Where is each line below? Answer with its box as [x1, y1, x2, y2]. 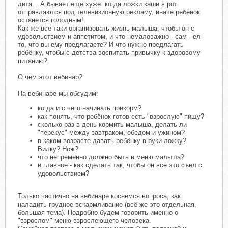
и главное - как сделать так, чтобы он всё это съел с [38, 161, 202, 169]
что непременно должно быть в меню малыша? [38, 153, 184, 161]
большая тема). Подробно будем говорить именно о [18, 209, 178, 216]
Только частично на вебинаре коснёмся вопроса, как [18, 192, 181, 200]
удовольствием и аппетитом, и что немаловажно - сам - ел [18, 33, 201, 40]
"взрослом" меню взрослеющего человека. [18, 217, 151, 224]
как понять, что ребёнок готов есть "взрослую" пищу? [38, 112, 204, 120]
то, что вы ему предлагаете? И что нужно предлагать [18, 41, 184, 48]
